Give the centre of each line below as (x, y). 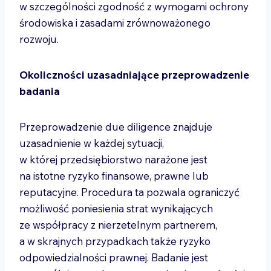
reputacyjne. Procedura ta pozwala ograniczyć (129, 192)
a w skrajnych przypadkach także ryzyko (115, 241)
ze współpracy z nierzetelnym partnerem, (118, 225)
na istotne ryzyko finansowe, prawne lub (114, 176)
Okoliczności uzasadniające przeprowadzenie (134, 75)
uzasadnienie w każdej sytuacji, (92, 143)
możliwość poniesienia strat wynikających (116, 208)
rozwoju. (39, 39)
